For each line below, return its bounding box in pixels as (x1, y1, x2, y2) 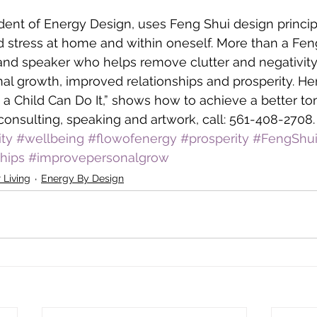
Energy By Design (41, 173, 124, 184)
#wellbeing (16, 131, 84, 146)
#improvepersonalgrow (28, 150, 169, 165)
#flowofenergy (88, 131, 177, 146)
